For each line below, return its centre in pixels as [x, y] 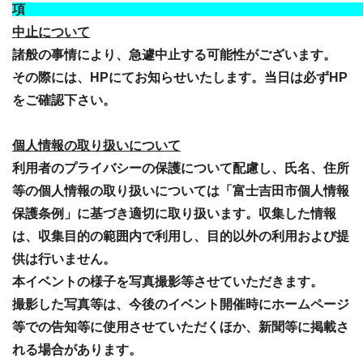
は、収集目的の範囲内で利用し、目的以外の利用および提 [181, 236]
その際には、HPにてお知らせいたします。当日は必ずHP [180, 77]
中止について [51, 32]
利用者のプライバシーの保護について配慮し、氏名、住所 [181, 168]
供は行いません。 [64, 259]
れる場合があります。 [77, 350]
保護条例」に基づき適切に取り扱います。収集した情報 [174, 214]
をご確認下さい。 [64, 100]
